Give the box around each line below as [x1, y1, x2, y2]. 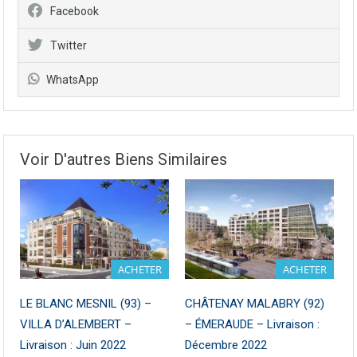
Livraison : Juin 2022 [20, 337, 126, 352]
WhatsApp [46, 73, 99, 86]
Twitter [50, 39, 87, 52]
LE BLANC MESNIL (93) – [20, 296, 151, 311]
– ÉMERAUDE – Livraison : [185, 316, 320, 331]
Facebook [50, 5, 99, 18]
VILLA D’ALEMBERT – [20, 316, 131, 331]
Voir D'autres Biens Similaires [20, 150, 227, 169]
